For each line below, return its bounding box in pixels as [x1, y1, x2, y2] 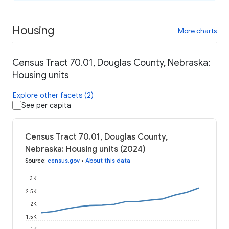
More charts [178, 26, 217, 35]
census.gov [48, 157, 80, 165]
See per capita [21, 101, 71, 110]
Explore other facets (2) [13, 90, 94, 100]
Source [25, 157, 44, 165]
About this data [85, 157, 130, 165]
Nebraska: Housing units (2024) [25, 144, 146, 155]
